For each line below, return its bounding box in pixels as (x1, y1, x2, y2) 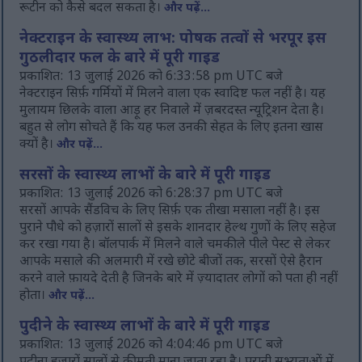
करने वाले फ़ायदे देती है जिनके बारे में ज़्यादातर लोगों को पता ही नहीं (19, 271, 339, 288)
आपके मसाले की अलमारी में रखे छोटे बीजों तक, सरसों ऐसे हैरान (19, 254, 323, 271)
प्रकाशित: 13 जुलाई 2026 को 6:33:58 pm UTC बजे (19, 69, 284, 86)
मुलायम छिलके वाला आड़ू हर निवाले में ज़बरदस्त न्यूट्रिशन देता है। (19, 103, 325, 120)
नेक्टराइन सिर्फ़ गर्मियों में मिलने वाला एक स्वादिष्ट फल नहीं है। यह (19, 86, 326, 103)
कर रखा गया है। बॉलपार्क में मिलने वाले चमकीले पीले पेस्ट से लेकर (19, 237, 331, 255)
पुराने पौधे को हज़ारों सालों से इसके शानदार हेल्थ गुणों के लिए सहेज (19, 220, 337, 238)
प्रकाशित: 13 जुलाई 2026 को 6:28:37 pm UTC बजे (19, 186, 284, 204)
